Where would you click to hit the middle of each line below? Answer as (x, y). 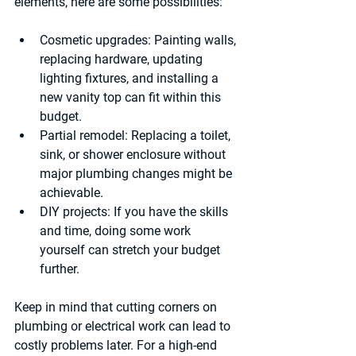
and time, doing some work (117, 230)
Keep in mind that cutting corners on (117, 307)
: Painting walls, (193, 40)
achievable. (72, 192)
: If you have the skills (169, 211)
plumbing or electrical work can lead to (124, 326)
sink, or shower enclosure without (134, 154)
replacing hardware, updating (123, 59)
